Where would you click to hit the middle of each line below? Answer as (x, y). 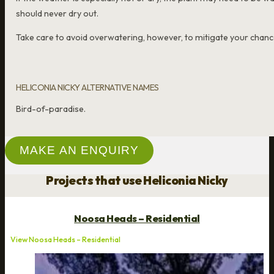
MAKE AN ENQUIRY (80, 150)
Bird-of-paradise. (51, 109)
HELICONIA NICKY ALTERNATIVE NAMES (87, 88)
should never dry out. (57, 13)
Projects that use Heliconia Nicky (137, 181)
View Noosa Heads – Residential (66, 240)
